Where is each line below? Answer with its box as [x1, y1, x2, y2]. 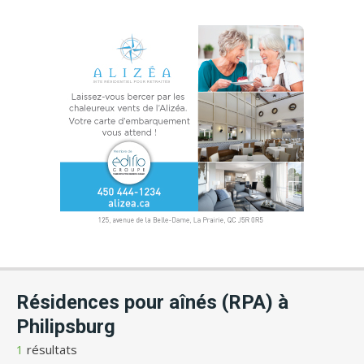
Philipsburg [16, 315, 115, 338]
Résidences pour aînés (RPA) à [16, 291, 288, 314]
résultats [24, 341, 77, 357]
